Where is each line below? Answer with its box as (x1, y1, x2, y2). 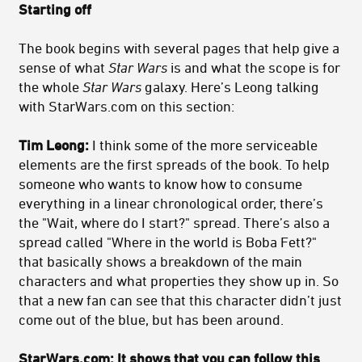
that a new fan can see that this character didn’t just (19, 292, 342, 309)
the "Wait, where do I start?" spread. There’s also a (19, 214, 330, 231)
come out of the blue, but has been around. (19, 311, 284, 328)
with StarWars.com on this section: (19, 98, 234, 115)
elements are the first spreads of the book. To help (19, 156, 330, 173)
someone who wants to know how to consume (19, 175, 302, 192)
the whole (19, 78, 82, 95)
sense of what (19, 59, 108, 76)
